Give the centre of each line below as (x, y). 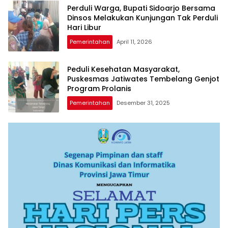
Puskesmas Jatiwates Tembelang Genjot (143, 79)
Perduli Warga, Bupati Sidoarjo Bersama (141, 8)
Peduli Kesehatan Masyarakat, (123, 69)
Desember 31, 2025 (143, 103)
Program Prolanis (99, 88)
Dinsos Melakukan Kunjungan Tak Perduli (142, 18)
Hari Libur (84, 27)
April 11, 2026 (134, 41)
